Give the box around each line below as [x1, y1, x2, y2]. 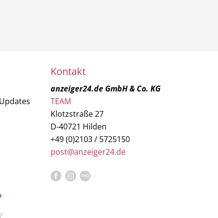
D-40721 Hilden [50, 121, 107, 132]
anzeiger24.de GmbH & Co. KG [50, 83, 161, 94]
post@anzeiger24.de [50, 146, 126, 157]
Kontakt [50, 65, 86, 78]
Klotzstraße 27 [50, 109, 104, 119]
